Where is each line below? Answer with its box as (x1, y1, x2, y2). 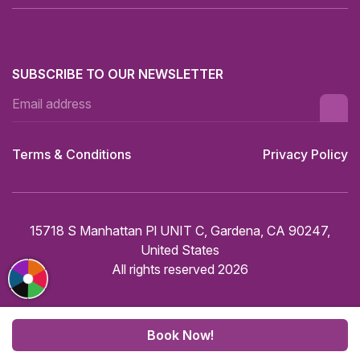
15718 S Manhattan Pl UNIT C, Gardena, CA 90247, (30, 222, 330, 239)
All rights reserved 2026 (112, 260, 248, 277)
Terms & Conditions (12, 145, 131, 162)
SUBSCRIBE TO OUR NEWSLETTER (12, 66, 223, 83)
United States (141, 241, 219, 258)
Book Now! (146, 327, 214, 343)
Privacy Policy (263, 145, 348, 162)
